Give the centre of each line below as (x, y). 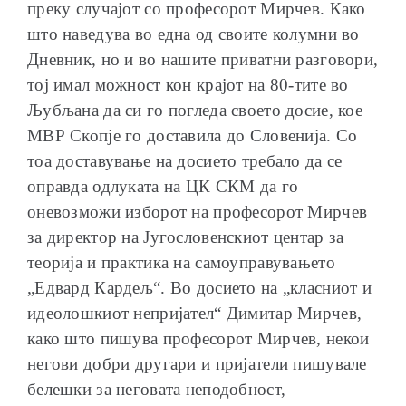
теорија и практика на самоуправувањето (181, 262)
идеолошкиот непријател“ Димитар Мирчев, (195, 313)
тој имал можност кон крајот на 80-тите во (188, 84)
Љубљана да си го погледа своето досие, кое (195, 110)
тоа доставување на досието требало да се (185, 160)
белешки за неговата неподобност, (157, 389)
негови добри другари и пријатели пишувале (197, 363)
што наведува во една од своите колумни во (193, 34)
